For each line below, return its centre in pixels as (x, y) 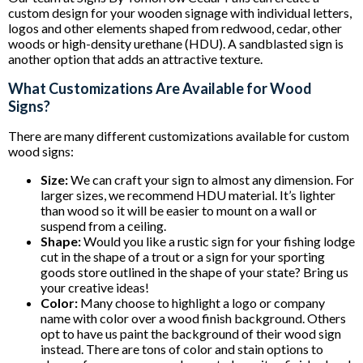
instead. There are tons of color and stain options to (182, 348)
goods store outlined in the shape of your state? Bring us (194, 271)
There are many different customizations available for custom (179, 135)
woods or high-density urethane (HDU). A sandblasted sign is (176, 43)
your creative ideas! (95, 287)
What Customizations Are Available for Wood (160, 88)
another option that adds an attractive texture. (135, 58)
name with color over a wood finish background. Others (193, 318)
